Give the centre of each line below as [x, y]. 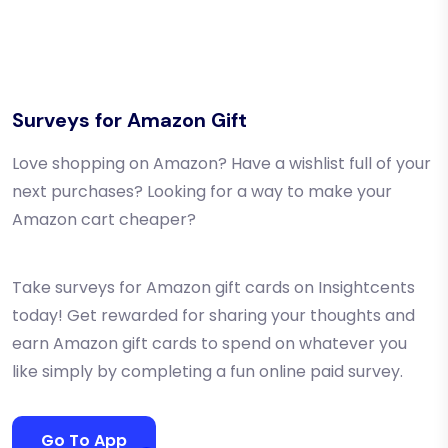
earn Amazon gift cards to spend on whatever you [209, 344]
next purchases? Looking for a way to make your [202, 192]
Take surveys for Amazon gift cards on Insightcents [213, 288]
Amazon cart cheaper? [104, 220]
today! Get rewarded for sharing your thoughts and [213, 316]
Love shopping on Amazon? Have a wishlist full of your [221, 164]
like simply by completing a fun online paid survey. [207, 372]
